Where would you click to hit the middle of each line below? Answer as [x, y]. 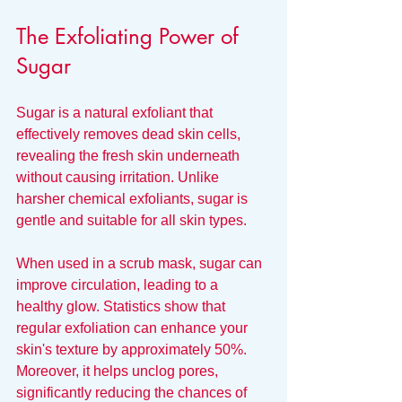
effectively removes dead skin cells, [130, 134]
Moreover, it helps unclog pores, [119, 371]
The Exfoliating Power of [131, 36]
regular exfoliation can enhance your [134, 328]
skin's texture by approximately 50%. [133, 349]
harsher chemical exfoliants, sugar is [134, 198]
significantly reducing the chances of [133, 392]
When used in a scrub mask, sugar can [141, 263]
